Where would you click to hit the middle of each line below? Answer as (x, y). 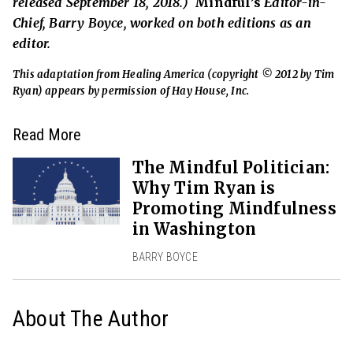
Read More (47, 135)
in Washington (194, 229)
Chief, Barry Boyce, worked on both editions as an (162, 23)
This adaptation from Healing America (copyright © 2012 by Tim (174, 75)
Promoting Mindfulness (234, 209)
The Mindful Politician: (231, 168)
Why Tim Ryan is (204, 188)
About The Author (91, 319)
